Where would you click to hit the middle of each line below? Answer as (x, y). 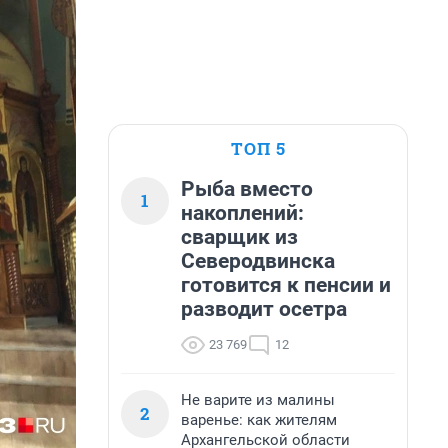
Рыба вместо (247, 189)
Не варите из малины (258, 400)
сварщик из (239, 237)
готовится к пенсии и (286, 285)
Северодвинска (258, 261)
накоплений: (242, 213)
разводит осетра (264, 309)
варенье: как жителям (259, 420)
